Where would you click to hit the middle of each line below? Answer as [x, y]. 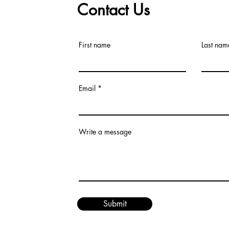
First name [95, 45]
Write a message [105, 132]
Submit [115, 204]
